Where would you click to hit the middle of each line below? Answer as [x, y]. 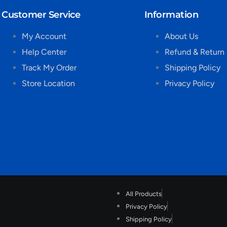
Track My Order [49, 68]
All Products [144, 194]
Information [171, 15]
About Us [181, 36]
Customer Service [41, 15]
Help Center [44, 52]
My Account [44, 36]
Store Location [49, 84]
